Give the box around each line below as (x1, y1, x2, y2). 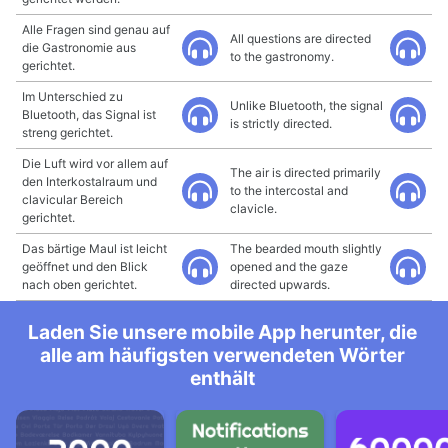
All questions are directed (230, 31, 371, 46)
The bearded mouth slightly (230, 241, 382, 256)
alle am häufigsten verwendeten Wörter (39, 343, 405, 367)
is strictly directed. (230, 116, 332, 131)
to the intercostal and (230, 183, 348, 198)
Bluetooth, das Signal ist (22, 107, 156, 122)
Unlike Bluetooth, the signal (230, 98, 383, 113)
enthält (189, 366, 255, 390)
